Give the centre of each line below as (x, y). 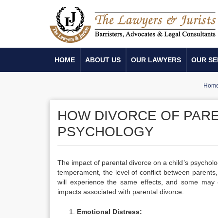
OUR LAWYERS (156, 60)
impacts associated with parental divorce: (121, 192)
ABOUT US (103, 60)
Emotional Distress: (109, 212)
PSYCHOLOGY (106, 132)
